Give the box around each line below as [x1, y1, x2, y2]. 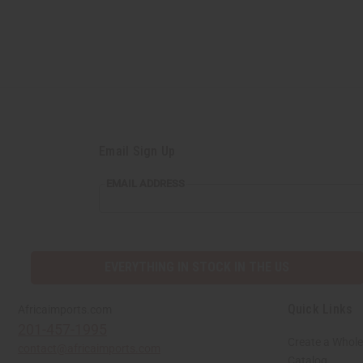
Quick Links [287, 301, 353, 317]
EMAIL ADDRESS [106, 177, 185, 190]
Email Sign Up [99, 143, 176, 160]
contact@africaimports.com [18, 341, 160, 355]
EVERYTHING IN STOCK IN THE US [105, 259, 290, 275]
